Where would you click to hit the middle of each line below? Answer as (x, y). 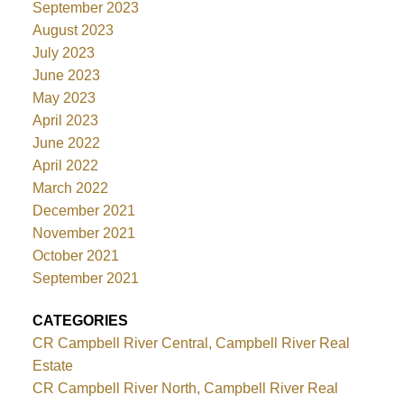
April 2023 (65, 121)
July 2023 (63, 53)
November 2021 (83, 234)
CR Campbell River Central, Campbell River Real (191, 344)
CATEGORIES (80, 321)
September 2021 (85, 279)
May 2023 (64, 98)
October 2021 (75, 256)
